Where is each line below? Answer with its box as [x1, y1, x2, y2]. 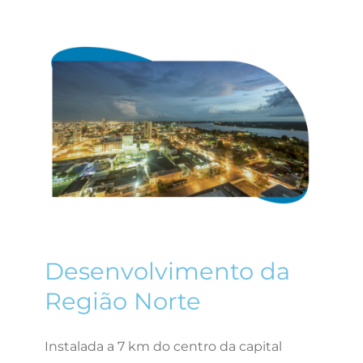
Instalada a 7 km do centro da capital [44, 338, 282, 354]
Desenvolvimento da [44, 256, 290, 285]
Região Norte [44, 286, 201, 315]
